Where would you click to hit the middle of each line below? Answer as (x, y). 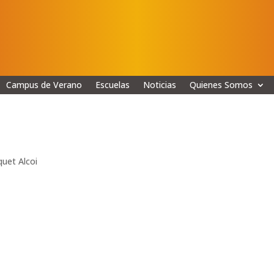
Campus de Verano (44, 84)
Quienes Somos (221, 84)
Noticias (159, 84)
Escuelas (112, 84)
